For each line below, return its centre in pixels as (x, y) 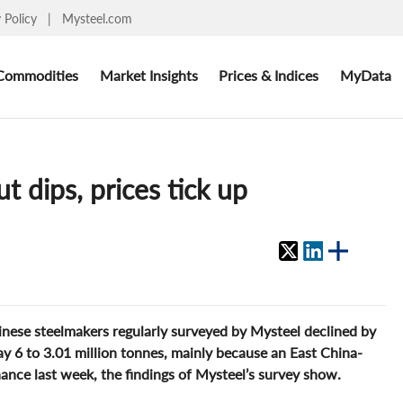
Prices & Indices (269, 75)
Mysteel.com (97, 18)
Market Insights (148, 75)
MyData (365, 75)
